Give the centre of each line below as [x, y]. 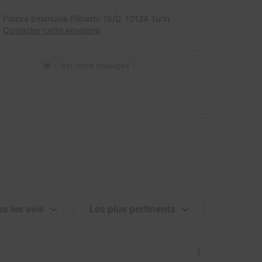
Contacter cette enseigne [51, 30]
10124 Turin [147, 18]
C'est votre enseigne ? [94, 65]
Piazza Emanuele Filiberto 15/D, [64, 18]
